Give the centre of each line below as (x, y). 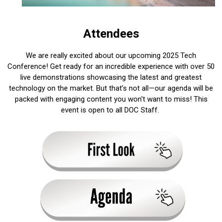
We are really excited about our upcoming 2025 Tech (111, 56)
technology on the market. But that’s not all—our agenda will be (111, 88)
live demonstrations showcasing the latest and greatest (111, 78)
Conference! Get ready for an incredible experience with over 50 (111, 67)
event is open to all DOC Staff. (111, 110)
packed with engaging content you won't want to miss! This (111, 99)
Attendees (111, 34)
